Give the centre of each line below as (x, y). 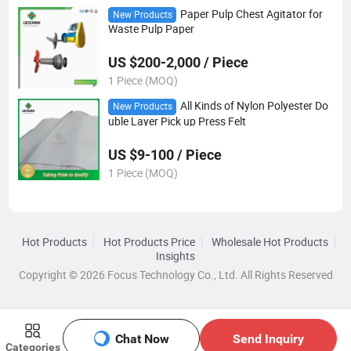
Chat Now (142, 338)
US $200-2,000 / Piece (178, 63)
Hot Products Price (149, 242)
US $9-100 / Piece (165, 154)
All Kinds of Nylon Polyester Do (254, 106)
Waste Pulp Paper (151, 29)
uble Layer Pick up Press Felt (177, 121)
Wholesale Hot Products (270, 242)
